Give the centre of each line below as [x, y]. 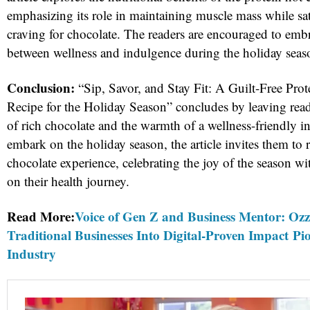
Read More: [41, 216]
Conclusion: [41, 87]
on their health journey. [68, 181]
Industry [31, 253]
